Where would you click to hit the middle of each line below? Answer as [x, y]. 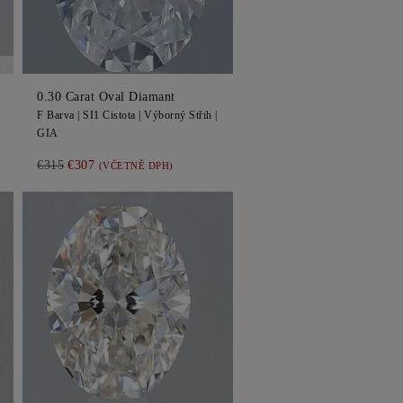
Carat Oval [95, 97]
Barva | [63, 115]
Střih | [201, 115]
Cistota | [121, 115]
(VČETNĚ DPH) [136, 166]
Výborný [165, 115]
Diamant [152, 97]
